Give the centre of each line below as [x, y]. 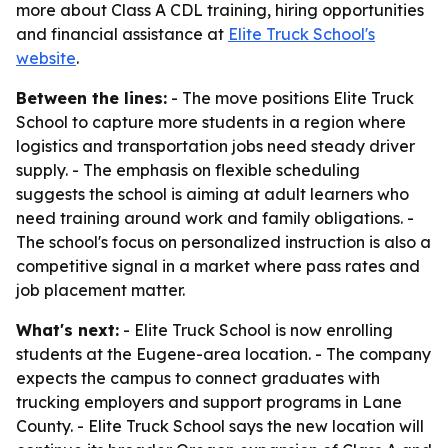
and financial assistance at [122, 34]
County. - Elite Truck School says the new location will [220, 426]
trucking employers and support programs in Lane [209, 402]
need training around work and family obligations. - [215, 218]
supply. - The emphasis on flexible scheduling [188, 170]
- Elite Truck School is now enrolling [256, 330]
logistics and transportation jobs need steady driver [215, 146]
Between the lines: [91, 98]
